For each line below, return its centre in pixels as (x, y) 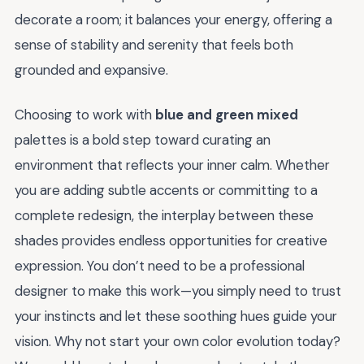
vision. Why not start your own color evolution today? (178, 341)
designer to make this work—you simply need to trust (178, 290)
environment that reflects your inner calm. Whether (172, 165)
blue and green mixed (227, 114)
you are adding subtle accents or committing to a (166, 190)
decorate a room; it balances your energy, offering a (173, 20)
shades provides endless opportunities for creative (171, 240)
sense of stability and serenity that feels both (154, 45)
